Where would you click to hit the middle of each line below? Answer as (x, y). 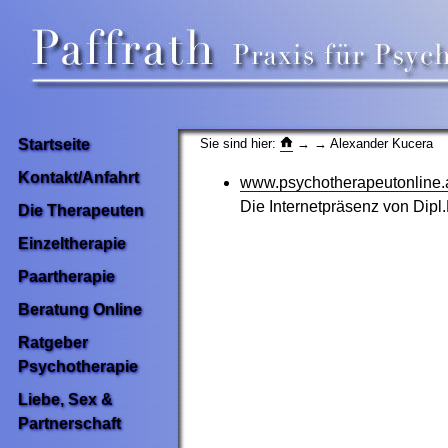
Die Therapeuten (81, 210)
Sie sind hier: (240, 143)
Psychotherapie (78, 366)
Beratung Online (80, 309)
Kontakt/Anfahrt (78, 177)
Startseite (54, 144)
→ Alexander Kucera (373, 143)
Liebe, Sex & (65, 399)
